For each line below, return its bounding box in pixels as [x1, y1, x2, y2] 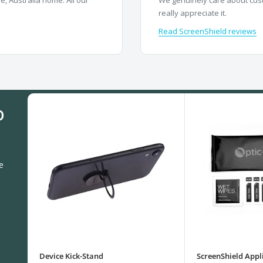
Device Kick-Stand [39, 250, 103, 261]
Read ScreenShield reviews [159, 26, 257, 37]
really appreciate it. [159, 7, 227, 18]
